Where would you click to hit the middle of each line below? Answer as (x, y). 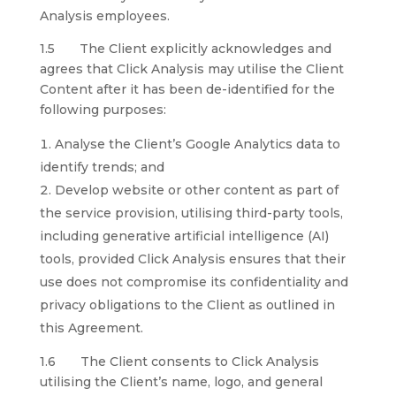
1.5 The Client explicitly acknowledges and (185, 49)
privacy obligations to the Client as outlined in (187, 305)
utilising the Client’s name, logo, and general (181, 382)
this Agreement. (91, 328)
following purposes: (103, 110)
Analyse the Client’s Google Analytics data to (197, 144)
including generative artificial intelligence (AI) (184, 236)
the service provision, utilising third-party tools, (191, 213)
